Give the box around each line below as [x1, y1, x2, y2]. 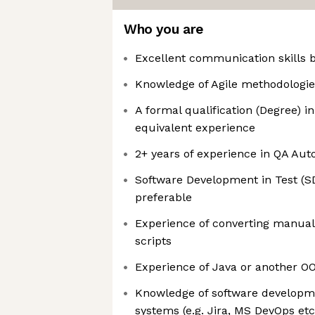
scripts [135, 234, 172, 247]
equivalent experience [135, 121, 255, 134]
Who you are [124, 21, 203, 37]
